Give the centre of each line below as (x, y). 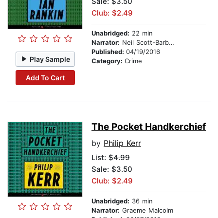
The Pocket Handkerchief (149, 127)
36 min (141, 201)
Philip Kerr (122, 143)
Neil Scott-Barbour (144, 43)
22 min (141, 33)
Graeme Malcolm (146, 210)
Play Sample (50, 59)
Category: (108, 61)
